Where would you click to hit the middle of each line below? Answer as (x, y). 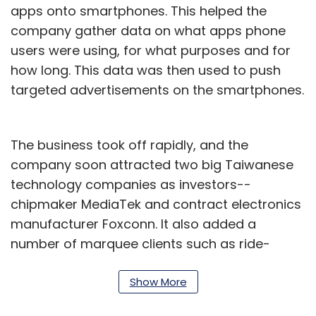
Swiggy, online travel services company (135, 283)
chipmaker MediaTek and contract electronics (156, 204)
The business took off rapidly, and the (129, 145)
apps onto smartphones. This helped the (139, 11)
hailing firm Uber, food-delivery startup (133, 263)
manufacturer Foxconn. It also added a (133, 224)
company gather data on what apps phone (148, 30)
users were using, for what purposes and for (151, 50)
